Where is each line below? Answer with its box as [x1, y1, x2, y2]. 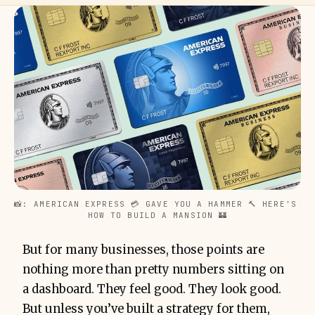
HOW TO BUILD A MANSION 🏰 [87, 210, 228, 221]
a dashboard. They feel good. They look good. [22, 282, 281, 297]
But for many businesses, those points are [22, 243, 264, 258]
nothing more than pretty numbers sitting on [22, 262, 284, 278]
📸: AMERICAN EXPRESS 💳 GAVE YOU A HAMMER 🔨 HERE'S [14, 199, 297, 210]
